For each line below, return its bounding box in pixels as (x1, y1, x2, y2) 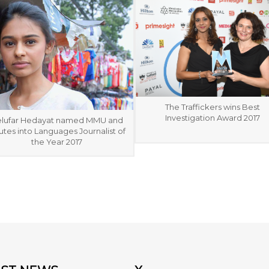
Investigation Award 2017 (165, 112, 260, 122)
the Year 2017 (31, 136, 82, 147)
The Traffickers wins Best (165, 101, 260, 112)
